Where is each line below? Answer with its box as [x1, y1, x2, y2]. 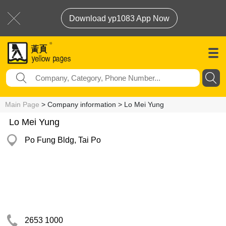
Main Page [5, 100, 39, 108]
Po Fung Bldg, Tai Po [25, 136, 101, 144]
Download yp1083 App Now [69, 14, 169, 23]
